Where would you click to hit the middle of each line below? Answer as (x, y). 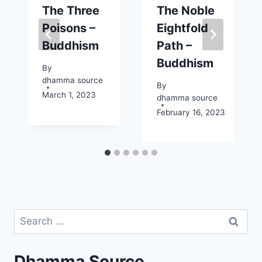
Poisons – (69, 28)
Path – (174, 45)
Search (30, 216)
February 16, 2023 (191, 113)
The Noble (186, 10)
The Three (71, 10)
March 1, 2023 (69, 95)
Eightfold (182, 28)
